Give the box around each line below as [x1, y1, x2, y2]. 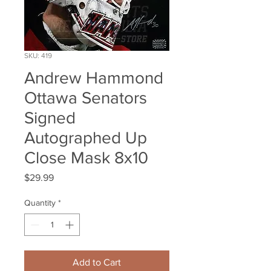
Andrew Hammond [24, 68, 163, 88]
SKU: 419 [24, 51, 52, 60]
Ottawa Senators [24, 88, 147, 108]
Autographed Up [24, 128, 147, 148]
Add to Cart [73, 257, 121, 268]
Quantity [24, 198, 56, 208]
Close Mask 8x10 [24, 148, 148, 168]
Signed [24, 108, 76, 128]
